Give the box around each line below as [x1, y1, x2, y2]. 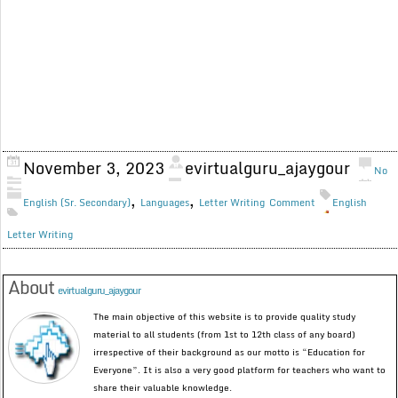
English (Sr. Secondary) [23, 195, 131, 211]
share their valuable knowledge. [93, 380, 233, 395]
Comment [269, 195, 316, 211]
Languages [140, 195, 190, 211]
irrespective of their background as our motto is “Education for [93, 345, 366, 360]
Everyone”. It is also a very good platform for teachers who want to [93, 362, 386, 378]
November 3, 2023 [23, 155, 165, 182]
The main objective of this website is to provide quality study [93, 309, 356, 324]
